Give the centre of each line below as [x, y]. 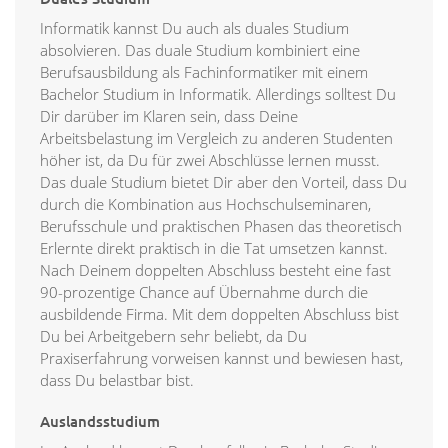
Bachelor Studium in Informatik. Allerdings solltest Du [218, 94]
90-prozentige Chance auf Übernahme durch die [204, 292]
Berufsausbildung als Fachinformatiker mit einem [204, 72]
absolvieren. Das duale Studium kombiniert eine [200, 50]
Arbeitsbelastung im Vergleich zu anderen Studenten [216, 138]
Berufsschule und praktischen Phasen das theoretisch [221, 226]
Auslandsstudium [100, 421]
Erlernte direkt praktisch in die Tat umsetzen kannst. [214, 248]
